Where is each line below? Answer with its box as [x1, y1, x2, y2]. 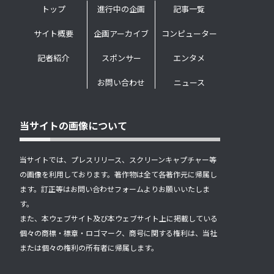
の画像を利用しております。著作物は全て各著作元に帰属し [20, 169, 217, 180]
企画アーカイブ [94, 28, 149, 40]
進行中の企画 [97, 3, 145, 15]
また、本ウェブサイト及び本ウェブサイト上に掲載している [20, 213, 218, 224]
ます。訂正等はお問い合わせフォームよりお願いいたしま [20, 183, 210, 194]
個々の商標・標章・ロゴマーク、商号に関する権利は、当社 [20, 228, 217, 239]
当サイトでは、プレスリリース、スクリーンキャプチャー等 [20, 154, 217, 165]
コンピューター [161, 28, 217, 40]
